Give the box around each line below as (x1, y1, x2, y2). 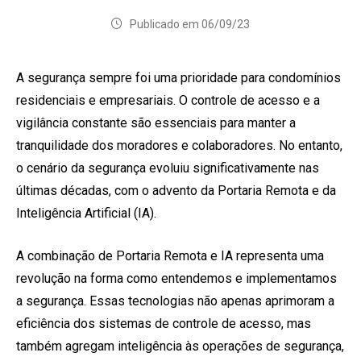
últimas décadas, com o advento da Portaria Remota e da (16, 182, 336, 198)
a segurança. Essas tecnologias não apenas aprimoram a (16, 293, 334, 309)
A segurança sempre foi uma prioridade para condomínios (16, 69, 341, 85)
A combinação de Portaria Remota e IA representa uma (16, 247, 324, 263)
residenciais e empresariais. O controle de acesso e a (16, 92, 320, 108)
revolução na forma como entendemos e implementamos (16, 270, 337, 286)
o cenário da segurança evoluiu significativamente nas (16, 160, 319, 176)
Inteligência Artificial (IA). (16, 205, 156, 221)
